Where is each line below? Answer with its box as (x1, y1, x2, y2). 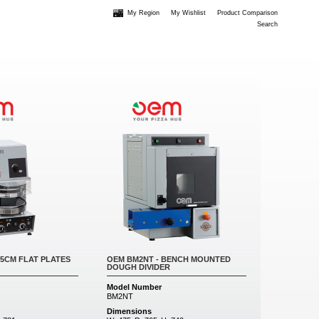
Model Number (107, 283, 162, 291)
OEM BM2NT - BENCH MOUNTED (107, 255, 231, 263)
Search (257, 21, 278, 28)
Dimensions (107, 307, 152, 315)
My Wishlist (171, 9, 206, 16)
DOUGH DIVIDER (107, 263, 170, 271)
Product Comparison (217, 9, 278, 16)
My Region (127, 9, 159, 16)
